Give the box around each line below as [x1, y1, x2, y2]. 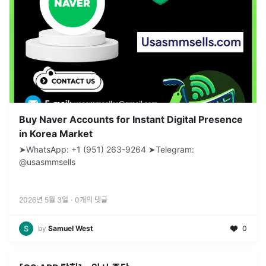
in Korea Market [19, 128, 93, 140]
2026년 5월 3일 [19, 195, 68, 205]
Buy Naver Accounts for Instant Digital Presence [19, 113, 243, 126]
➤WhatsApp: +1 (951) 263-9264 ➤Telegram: [19, 144, 194, 155]
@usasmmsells [19, 157, 75, 167]
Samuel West [48, 224, 93, 233]
